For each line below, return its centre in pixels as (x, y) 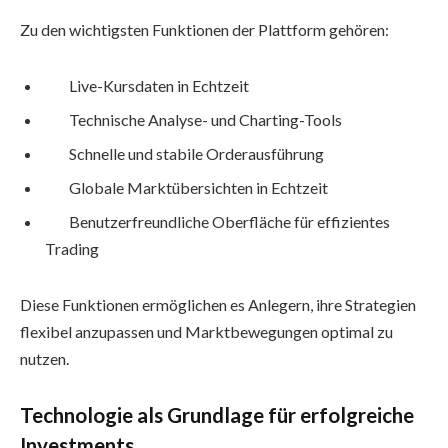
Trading (72, 248)
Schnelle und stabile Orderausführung (196, 153)
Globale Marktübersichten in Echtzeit (198, 187)
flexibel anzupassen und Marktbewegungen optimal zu (206, 331)
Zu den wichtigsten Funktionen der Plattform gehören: (204, 30)
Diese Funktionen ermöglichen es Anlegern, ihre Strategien (218, 304)
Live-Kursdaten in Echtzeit (159, 85)
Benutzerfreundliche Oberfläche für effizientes (229, 221)
